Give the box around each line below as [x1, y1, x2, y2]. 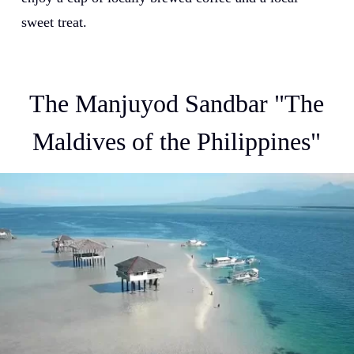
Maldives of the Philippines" [32, 127, 322, 156]
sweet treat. [21, 14, 87, 31]
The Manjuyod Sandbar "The [29, 89, 325, 119]
